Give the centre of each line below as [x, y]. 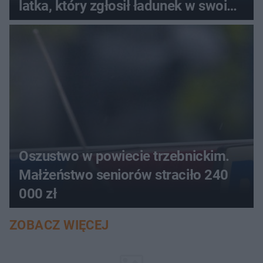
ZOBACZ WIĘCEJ [59, 225]
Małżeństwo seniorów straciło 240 [124, 175]
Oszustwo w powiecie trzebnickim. [124, 156]
